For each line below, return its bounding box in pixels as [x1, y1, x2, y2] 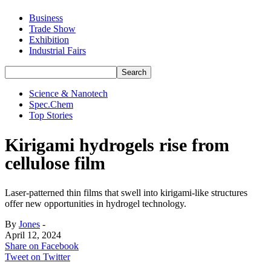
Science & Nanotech [29, 88, 108, 99]
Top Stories [29, 110, 73, 120]
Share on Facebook [5, 240, 79, 251]
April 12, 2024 [5, 229, 61, 240]
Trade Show [29, 24, 76, 34]
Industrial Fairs [29, 45, 86, 56]
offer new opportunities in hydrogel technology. [5, 198, 186, 209]
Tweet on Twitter [5, 251, 70, 262]
